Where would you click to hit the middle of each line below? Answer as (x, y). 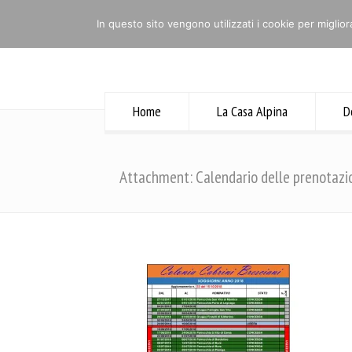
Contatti (242, 11)
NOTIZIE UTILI (186, 11)
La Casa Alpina (252, 111)
